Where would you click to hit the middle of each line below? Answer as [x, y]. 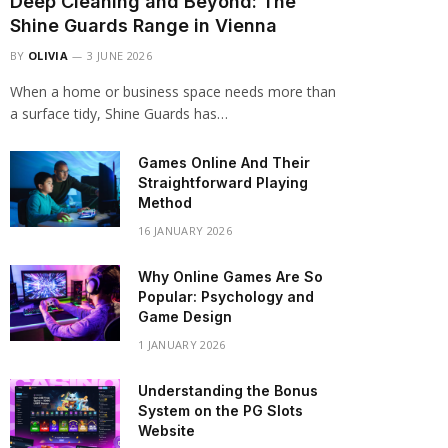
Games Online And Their [224, 162]
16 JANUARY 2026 [185, 230]
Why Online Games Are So [230, 276]
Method [165, 202]
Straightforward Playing [223, 182]
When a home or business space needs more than [173, 91]
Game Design [185, 316]
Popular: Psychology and [226, 296]
